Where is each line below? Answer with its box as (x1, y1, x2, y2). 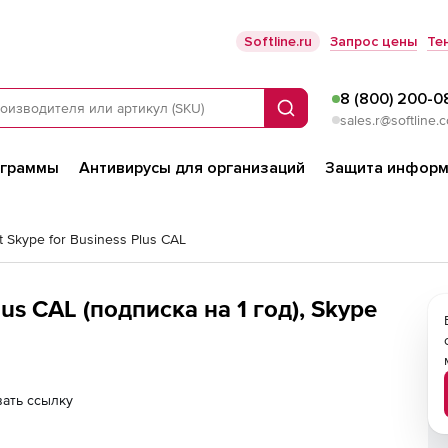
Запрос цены (330, 33, 417, 50)
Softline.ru (244, 33, 312, 50)
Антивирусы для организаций (79, 158, 305, 178)
